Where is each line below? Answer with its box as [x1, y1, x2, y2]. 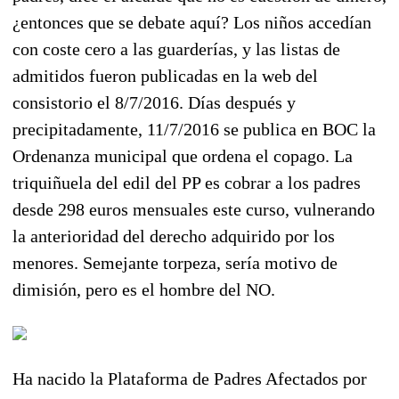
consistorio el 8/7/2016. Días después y [12, 92, 296, 112]
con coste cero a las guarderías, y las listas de [12, 38, 340, 59]
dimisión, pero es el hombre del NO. [12, 279, 275, 299]
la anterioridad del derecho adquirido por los [12, 225, 335, 246]
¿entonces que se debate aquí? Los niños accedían [12, 12, 371, 32]
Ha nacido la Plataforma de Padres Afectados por [12, 368, 367, 388]
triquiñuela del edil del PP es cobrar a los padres [12, 172, 361, 192]
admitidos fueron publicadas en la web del [12, 65, 318, 85]
